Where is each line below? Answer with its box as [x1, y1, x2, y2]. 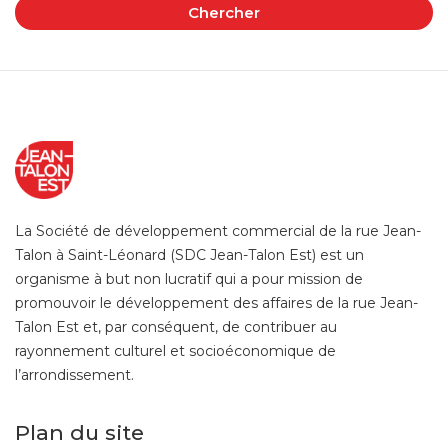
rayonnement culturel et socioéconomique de [15, 342, 336, 360]
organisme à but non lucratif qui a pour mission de [15, 270, 363, 288]
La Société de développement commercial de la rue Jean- [15, 222, 421, 240]
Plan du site [15, 420, 144, 445]
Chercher [188, 3, 260, 22]
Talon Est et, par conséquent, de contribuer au [15, 318, 337, 336]
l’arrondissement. [15, 366, 134, 384]
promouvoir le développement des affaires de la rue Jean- [15, 294, 418, 312]
